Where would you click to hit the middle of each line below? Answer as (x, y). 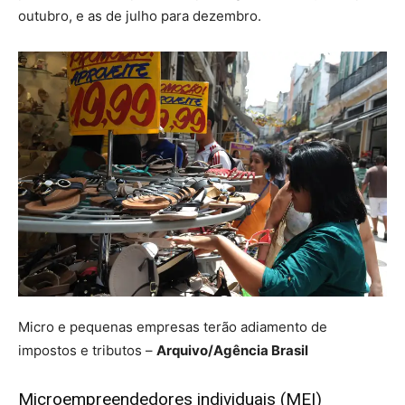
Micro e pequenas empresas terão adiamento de (173, 327)
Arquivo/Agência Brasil (232, 351)
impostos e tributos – (87, 351)
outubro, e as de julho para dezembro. (140, 15)
